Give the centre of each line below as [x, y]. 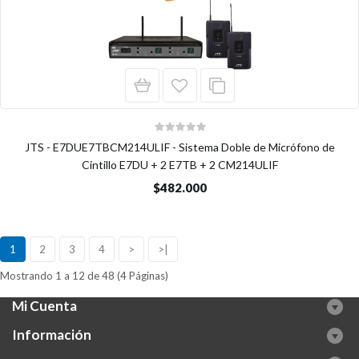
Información [52, 335]
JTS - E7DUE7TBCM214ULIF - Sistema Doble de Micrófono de [179, 147]
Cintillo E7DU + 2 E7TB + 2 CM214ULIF [179, 165]
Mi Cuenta [44, 306]
